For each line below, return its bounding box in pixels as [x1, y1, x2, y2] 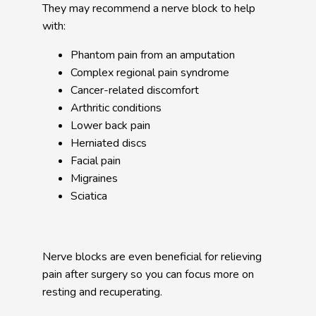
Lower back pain [71, 118, 153, 133]
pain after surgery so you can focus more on [42, 267, 254, 282]
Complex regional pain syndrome [71, 65, 229, 80]
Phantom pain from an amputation [71, 47, 235, 63]
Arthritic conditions [71, 100, 164, 116]
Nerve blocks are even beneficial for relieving [42, 249, 262, 265]
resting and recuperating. [42, 284, 165, 300]
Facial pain [71, 153, 123, 169]
